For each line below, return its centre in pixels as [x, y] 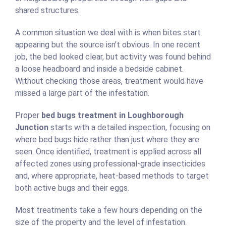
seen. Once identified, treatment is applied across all [108, 152]
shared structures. [47, 11]
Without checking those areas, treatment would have [109, 81]
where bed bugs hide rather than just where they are [107, 140]
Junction [32, 128]
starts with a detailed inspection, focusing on [129, 128]
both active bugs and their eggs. [72, 188]
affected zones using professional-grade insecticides [110, 164]
